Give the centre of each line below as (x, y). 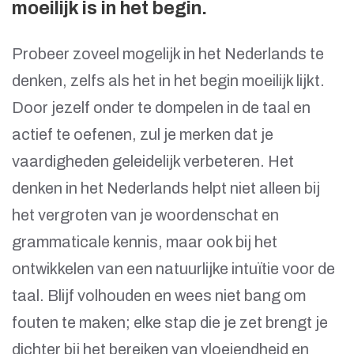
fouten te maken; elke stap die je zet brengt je (170, 323)
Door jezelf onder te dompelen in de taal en (161, 108)
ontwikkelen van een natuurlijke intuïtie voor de (173, 269)
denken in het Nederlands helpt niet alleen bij (166, 188)
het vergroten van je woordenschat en (145, 215)
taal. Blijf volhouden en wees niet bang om (159, 296)
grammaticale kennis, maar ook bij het (145, 242)
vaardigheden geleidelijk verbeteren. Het (153, 162)
